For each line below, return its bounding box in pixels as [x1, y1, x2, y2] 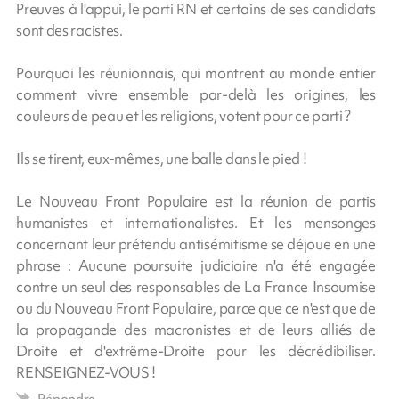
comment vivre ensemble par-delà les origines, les [16, 84, 376, 104]
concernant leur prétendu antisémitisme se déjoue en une [16, 233, 376, 254]
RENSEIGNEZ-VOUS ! [16, 362, 156, 382]
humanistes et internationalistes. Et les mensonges [16, 212, 376, 232]
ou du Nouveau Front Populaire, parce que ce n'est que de [16, 297, 376, 318]
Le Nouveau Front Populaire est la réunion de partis [16, 191, 376, 211]
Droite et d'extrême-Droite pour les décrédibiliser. [16, 340, 376, 361]
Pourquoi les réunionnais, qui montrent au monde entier [16, 62, 376, 83]
